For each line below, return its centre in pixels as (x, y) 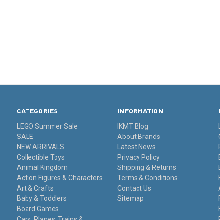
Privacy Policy (139, 157)
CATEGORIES (38, 110)
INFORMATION (140, 110)
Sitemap (131, 198)
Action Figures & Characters (60, 178)
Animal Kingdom (42, 167)
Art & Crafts (35, 188)
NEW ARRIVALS (41, 147)
